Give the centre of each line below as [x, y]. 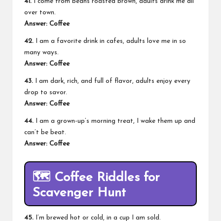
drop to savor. [46, 92]
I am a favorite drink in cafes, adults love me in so [110, 41]
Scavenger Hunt [79, 193]
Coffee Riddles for [107, 178]
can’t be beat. [45, 132]
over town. [40, 12]
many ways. [41, 52]
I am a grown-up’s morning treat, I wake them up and [114, 121]
